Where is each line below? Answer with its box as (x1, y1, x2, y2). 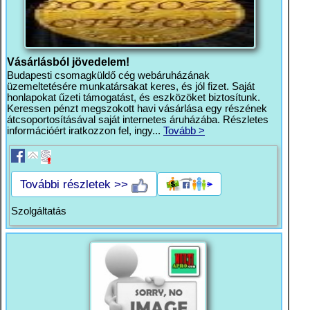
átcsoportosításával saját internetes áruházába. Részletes (7, 114, 268, 125)
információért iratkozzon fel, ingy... (7, 125, 163, 136)
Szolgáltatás (11, 206, 66, 217)
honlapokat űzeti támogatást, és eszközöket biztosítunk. (7, 92, 260, 103)
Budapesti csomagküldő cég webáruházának (7, 70, 210, 81)
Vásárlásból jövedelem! (7, 55, 129, 68)
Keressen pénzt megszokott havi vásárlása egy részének (7, 103, 267, 114)
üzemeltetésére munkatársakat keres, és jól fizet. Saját (7, 81, 255, 92)
